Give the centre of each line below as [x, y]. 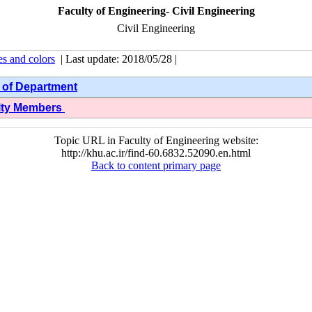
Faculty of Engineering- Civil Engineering [156, 11]
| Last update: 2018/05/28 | [117, 59]
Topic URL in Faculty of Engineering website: [156, 140]
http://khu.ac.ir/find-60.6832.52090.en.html [156, 153]
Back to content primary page [156, 165]
